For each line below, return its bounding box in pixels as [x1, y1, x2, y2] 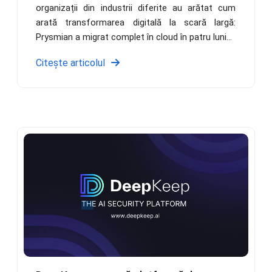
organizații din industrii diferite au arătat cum [36, 2, 236, 13]
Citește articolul [36, 56, 106, 69]
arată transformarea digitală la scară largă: [36, 16, 236, 28]
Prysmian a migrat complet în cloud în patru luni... [36, 31, 233, 42]
